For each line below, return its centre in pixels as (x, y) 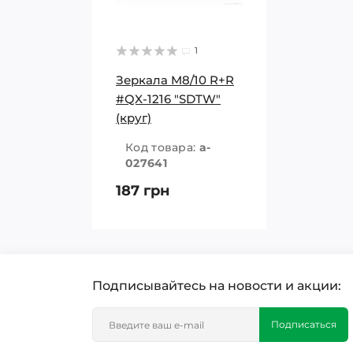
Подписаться (304, 324)
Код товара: (162, 147)
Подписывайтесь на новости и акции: (217, 286)
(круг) (134, 118)
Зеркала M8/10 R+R (175, 80)
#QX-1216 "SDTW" (168, 99)
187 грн (143, 191)
